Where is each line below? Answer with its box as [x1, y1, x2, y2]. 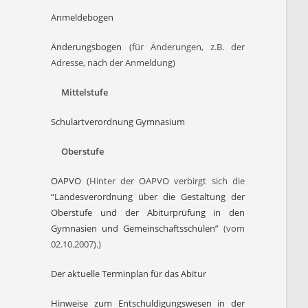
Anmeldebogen [51, 11, 114, 23]
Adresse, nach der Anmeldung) [51, 56, 176, 69]
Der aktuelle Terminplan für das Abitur [51, 267, 207, 280]
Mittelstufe [51, 86, 109, 98]
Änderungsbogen [51, 41, 122, 53]
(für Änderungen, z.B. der [122, 41, 245, 53]
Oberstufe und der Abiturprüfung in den [51, 206, 245, 219]
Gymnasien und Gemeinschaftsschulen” [51, 222, 219, 234]
